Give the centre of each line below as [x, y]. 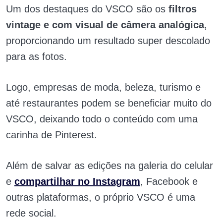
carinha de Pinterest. [52, 135]
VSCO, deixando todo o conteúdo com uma [102, 119]
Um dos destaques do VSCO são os [87, 9]
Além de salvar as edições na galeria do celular [110, 166]
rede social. [31, 213]
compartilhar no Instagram [77, 182]
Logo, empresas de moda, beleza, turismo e [103, 87]
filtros [183, 9]
